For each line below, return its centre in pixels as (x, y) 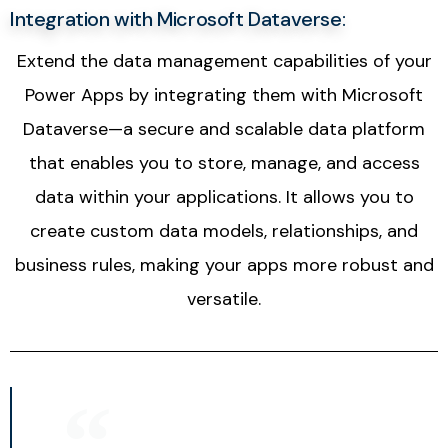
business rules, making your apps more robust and (224, 265)
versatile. (224, 299)
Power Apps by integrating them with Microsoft (224, 95)
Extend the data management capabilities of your (224, 61)
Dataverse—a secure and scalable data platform (224, 129)
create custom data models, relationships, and (224, 231)
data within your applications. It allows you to (224, 197)
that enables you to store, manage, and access (224, 163)
